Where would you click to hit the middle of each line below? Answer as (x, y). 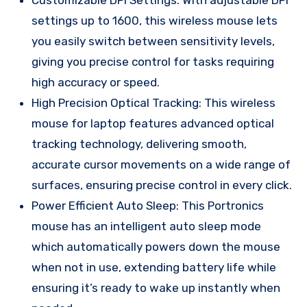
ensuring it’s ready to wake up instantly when (156, 287)
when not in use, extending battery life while (154, 267)
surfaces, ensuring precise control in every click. (162, 185)
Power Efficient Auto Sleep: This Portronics (148, 205)
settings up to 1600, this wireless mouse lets (155, 20)
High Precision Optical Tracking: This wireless (153, 102)
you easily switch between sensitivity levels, (153, 41)
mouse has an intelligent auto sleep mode (146, 226)
